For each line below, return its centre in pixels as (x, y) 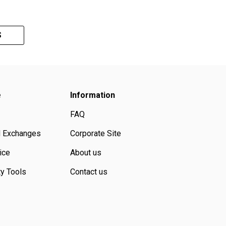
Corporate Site (96, 134)
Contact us (89, 172)
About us (86, 153)
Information (93, 95)
